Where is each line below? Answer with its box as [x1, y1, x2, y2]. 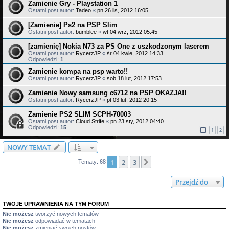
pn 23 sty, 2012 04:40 [110, 118, 164, 124]
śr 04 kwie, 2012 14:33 [107, 50, 163, 56]
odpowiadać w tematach [34, 218, 95, 224]
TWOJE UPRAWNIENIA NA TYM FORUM [3, 201, 109, 208]
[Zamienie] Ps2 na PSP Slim [28, 20, 118, 29]
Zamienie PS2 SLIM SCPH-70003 [28, 110, 131, 118]
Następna [152, 158, 184, 168]
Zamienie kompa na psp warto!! [28, 67, 128, 75]
